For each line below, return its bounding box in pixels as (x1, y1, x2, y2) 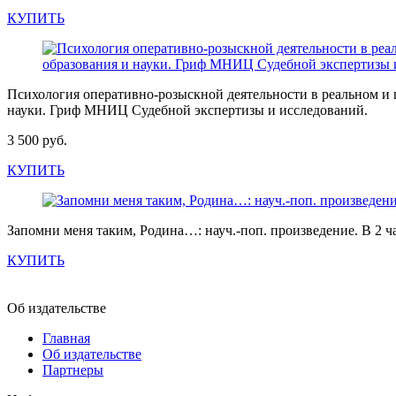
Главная (42, 331, 90, 346)
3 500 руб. (7, 133, 67, 148)
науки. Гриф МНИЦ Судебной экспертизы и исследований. (7, 103, 368, 118)
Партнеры (42, 362, 103, 378)
